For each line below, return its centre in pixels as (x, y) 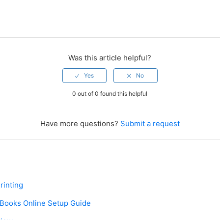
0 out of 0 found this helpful (110, 94)
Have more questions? (80, 124)
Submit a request (150, 124)
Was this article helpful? (110, 58)
